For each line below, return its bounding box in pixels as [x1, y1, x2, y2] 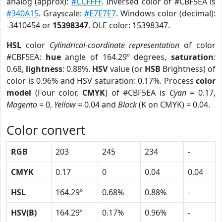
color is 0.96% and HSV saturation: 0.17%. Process [6, 75, 196, 86]
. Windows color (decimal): [116, 8, 216, 19]
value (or [108, 63, 145, 74]
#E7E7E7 [84, 8, 116, 19]
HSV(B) [11, 207, 37, 218]
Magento [6, 99, 37, 110]
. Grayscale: [39, 8, 84, 19]
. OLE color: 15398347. [88, 20, 170, 31]
